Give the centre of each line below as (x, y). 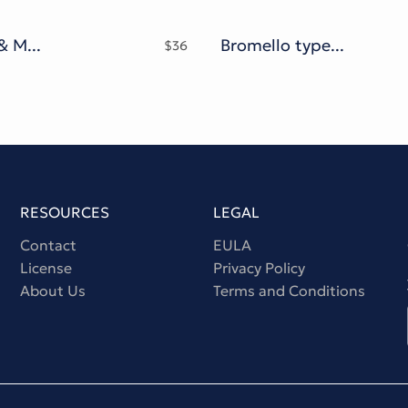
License (46, 268)
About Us (52, 291)
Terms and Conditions (290, 291)
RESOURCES (64, 213)
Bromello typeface (337, 45)
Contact (48, 245)
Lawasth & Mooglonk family (34, 45)
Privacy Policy (260, 268)
